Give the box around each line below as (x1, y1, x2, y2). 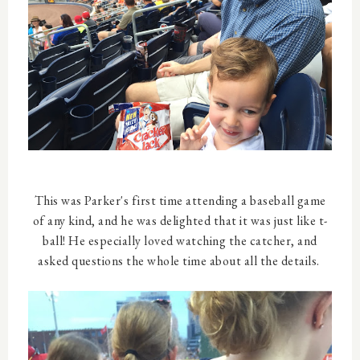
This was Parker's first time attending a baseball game (34, 191, 326, 209)
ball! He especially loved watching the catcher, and (43, 231, 317, 249)
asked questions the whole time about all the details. (38, 252, 322, 269)
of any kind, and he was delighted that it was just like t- (32, 211, 328, 229)
